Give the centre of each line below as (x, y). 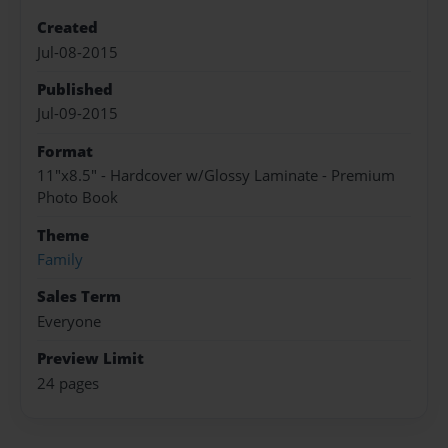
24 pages (68, 383)
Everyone (69, 321)
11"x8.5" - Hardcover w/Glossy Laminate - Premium (216, 176)
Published (75, 90)
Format (65, 151)
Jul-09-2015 (77, 114)
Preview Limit (90, 359)
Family (60, 259)
